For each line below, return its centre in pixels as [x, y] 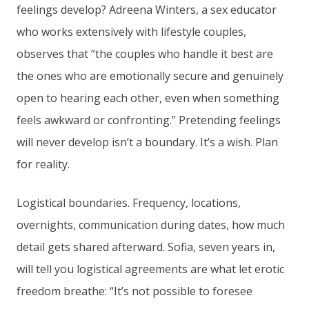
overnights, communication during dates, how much [151, 225]
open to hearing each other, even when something [148, 98]
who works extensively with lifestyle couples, [131, 32]
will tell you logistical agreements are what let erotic [150, 269]
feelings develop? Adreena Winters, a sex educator [147, 10]
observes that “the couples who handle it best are [145, 54]
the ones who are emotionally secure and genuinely [150, 76]
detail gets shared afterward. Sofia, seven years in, [146, 247]
